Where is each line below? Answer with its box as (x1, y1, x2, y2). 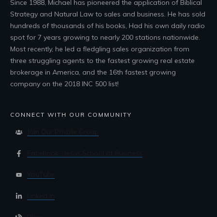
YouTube (27, 170, 55, 179)
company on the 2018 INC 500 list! (10, 79, 119, 88)
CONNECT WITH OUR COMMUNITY (10, 111, 132, 118)
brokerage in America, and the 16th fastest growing (10, 68, 176, 77)
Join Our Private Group (27, 127, 99, 136)
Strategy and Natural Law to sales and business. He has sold (10, 10, 205, 18)
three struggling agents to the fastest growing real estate (10, 56, 195, 65)
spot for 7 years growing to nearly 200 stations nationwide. (10, 33, 200, 42)
